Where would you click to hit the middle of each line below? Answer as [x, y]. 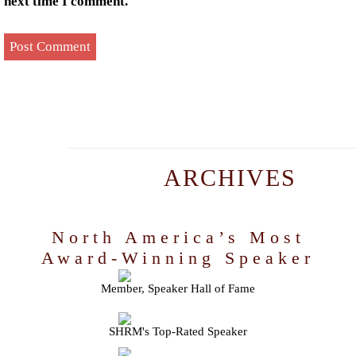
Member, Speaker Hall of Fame [178, 288]
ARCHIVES [230, 177]
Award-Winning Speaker [178, 257]
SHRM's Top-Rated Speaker [178, 331]
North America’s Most [178, 237]
